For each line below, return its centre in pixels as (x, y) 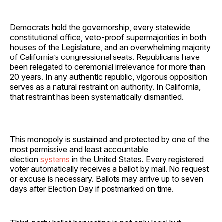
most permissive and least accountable (79, 149)
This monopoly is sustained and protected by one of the (110, 139)
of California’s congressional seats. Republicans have (105, 57)
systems (55, 159)
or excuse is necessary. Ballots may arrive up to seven (107, 179)
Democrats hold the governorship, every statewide (100, 27)
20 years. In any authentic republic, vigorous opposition (109, 77)
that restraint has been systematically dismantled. (97, 96)
